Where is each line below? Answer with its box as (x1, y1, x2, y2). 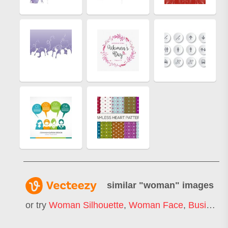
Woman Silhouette (49, 200, 124, 211)
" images (175, 180, 214, 190)
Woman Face (129, 200, 183, 211)
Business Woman (188, 200, 206, 211)
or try (25, 200, 49, 211)
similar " (107, 180, 144, 190)
